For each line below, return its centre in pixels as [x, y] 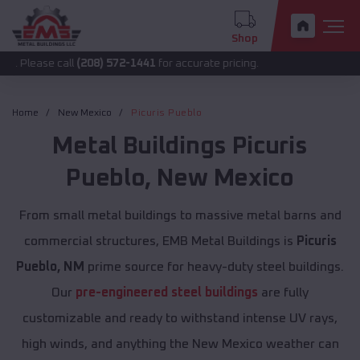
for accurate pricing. [151, 63]
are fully [283, 293]
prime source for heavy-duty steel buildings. [214, 267]
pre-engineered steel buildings [167, 293]
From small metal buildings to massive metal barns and [180, 216]
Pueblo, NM [50, 267]
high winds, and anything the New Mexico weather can [180, 344]
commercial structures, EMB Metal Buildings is [160, 241]
